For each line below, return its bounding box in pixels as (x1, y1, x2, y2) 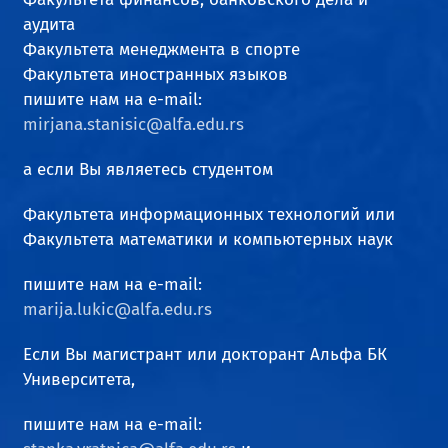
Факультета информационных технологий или (23, 204, 396, 226)
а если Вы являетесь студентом (23, 159, 274, 181)
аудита (23, 14, 76, 36)
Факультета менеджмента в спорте (23, 39, 301, 61)
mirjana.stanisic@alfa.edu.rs (23, 114, 245, 136)
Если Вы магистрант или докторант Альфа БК (23, 344, 388, 366)
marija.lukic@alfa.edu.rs (23, 299, 213, 321)
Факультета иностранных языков (23, 64, 289, 86)
